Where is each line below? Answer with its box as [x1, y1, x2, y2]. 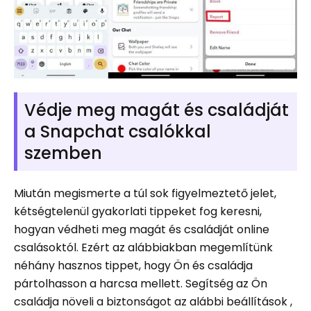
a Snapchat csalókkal [24, 120, 211, 144]
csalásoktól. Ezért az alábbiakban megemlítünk [14, 239, 273, 256]
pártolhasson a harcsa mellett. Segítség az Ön [14, 276, 267, 292]
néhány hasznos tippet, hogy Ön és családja [14, 258, 253, 274]
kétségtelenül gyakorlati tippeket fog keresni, [14, 203, 262, 220]
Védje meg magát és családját [24, 99, 289, 122]
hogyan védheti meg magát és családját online [14, 221, 269, 238]
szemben [24, 142, 102, 165]
